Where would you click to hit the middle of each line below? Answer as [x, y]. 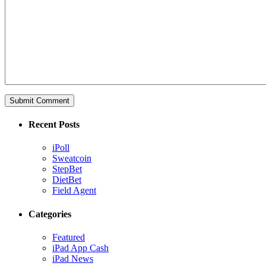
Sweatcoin [72, 159]
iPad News [73, 259]
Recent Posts [54, 125]
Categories [50, 214]
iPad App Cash [80, 248]
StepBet [67, 169]
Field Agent [74, 191]
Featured [69, 237]
